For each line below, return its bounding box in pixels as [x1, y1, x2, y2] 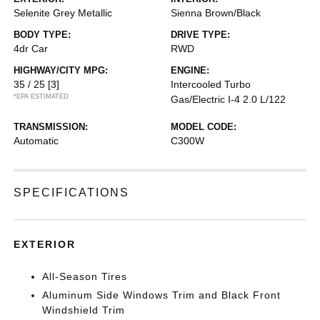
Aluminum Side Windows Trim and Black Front [42, 289, 281, 301]
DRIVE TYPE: [171, 29, 230, 40]
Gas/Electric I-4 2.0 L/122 [171, 94, 286, 105]
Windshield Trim [42, 304, 126, 316]
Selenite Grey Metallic [14, 7, 113, 19]
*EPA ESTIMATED [14, 93, 69, 100]
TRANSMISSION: [14, 121, 89, 132]
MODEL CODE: [171, 121, 236, 132]
